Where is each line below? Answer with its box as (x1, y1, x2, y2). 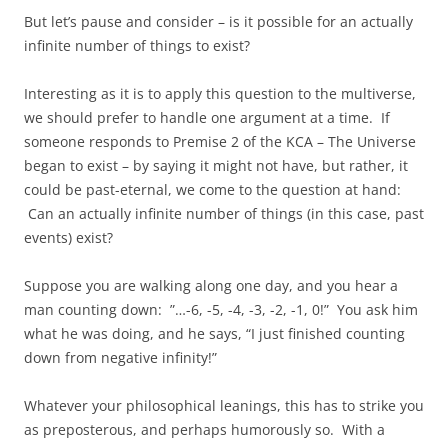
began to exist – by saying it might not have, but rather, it (24, 155, 408, 175)
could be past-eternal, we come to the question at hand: (24, 179, 401, 199)
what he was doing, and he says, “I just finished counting (24, 323, 405, 343)
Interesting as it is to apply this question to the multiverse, (24, 83, 416, 103)
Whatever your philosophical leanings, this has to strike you (24, 395, 424, 415)
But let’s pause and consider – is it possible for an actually (24, 11, 413, 31)
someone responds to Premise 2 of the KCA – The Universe (24, 131, 416, 151)
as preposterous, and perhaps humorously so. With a (24, 419, 385, 439)
